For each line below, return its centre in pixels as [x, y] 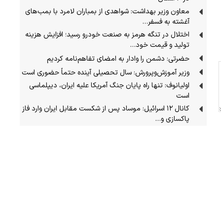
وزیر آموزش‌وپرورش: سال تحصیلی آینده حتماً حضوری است [106, 73]
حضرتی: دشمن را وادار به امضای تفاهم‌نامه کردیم [118, 59]
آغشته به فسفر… [166, 22]
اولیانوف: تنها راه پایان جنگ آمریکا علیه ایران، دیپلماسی [110, 85]
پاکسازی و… [172, 119]
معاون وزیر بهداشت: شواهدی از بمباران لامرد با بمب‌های [108, 11]
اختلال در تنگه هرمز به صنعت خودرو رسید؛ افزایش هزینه [108, 35]
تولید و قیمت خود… [160, 45]
